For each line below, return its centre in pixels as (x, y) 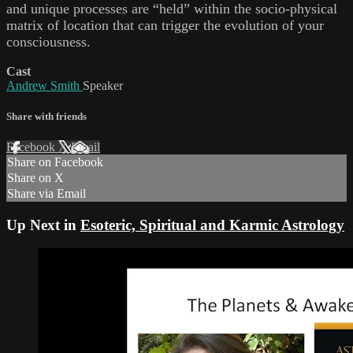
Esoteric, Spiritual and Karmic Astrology (212, 225)
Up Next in (43, 225)
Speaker (103, 85)
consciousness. (48, 41)
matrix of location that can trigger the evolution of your (165, 25)
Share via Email (46, 193)
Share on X (35, 178)
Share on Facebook (55, 162)
